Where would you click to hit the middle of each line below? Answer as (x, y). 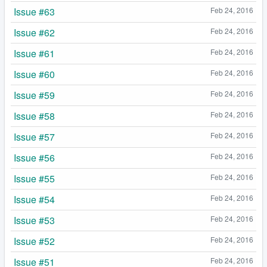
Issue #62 (34, 33)
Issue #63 (34, 12)
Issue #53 (34, 221)
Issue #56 (34, 158)
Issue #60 (34, 74)
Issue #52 (34, 241)
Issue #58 (34, 116)
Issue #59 (34, 95)
